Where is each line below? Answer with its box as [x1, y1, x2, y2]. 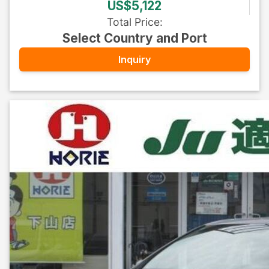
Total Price [106, 16, 160, 28]
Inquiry [118, 53, 151, 65]
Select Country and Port [62, 31, 207, 46]
